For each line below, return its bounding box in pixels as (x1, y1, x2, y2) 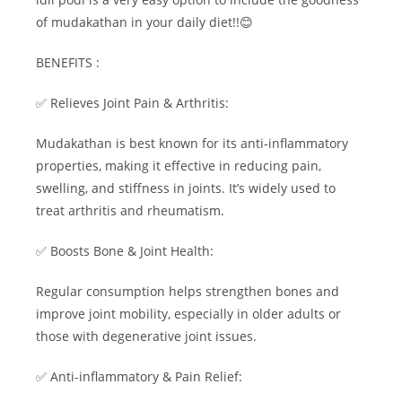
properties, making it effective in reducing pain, (36, 156, 321, 174)
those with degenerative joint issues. (36, 327, 257, 345)
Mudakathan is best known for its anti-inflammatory (36, 134, 348, 152)
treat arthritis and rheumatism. (36, 201, 224, 219)
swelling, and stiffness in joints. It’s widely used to (36, 179, 336, 197)
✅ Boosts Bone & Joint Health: (36, 241, 214, 259)
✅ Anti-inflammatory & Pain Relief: (36, 367, 242, 385)
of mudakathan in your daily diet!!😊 (36, 13, 253, 31)
